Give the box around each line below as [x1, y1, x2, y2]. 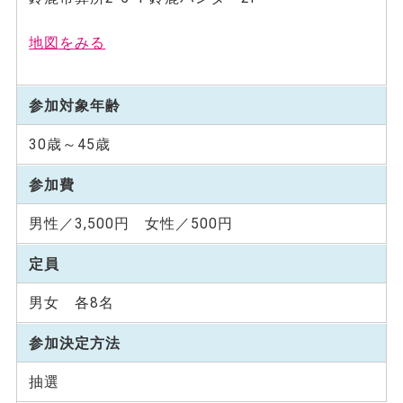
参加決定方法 [29, 334, 121, 352]
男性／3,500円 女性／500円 [29, 215, 234, 233]
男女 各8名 [29, 294, 115, 312]
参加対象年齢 [29, 96, 121, 114]
